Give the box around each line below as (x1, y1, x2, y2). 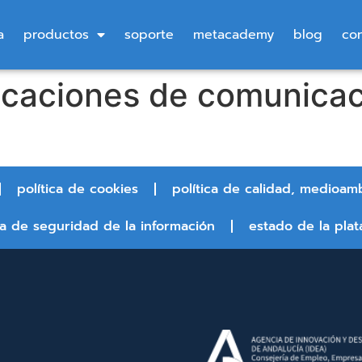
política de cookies (16, 179, 138, 199)
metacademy (192, 25, 274, 44)
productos (23, 25, 89, 44)
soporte (124, 25, 174, 44)
